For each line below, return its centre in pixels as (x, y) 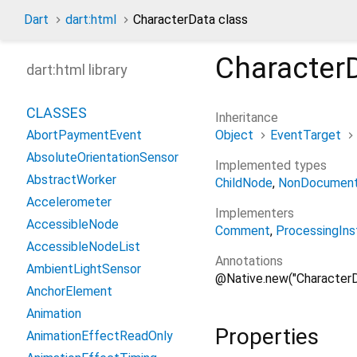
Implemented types (271, 165)
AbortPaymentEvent (84, 135)
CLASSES (57, 113)
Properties (267, 336)
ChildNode (244, 182)
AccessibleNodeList (83, 247)
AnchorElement (69, 291)
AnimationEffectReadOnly (100, 336)
